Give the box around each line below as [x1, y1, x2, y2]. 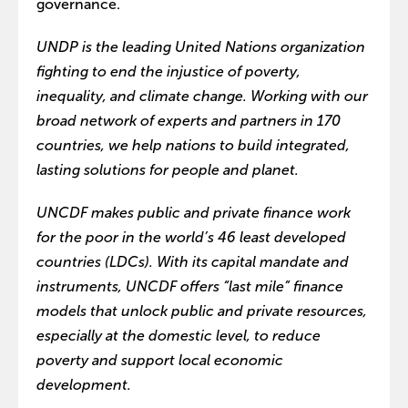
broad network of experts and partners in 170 [36, 113, 341, 129]
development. [36, 377, 131, 393]
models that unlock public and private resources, [36, 303, 367, 320]
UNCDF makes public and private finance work [36, 205, 351, 221]
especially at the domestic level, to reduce [36, 328, 321, 344]
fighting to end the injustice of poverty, [36, 64, 301, 80]
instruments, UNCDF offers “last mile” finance [36, 279, 343, 295]
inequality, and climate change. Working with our [36, 88, 368, 105]
